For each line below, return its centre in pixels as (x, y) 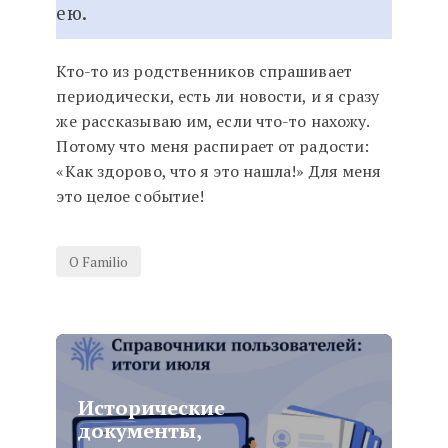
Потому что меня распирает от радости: (213, 146)
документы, (140, 431)
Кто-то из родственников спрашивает (204, 71)
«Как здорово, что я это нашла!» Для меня (219, 171)
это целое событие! (130, 196)
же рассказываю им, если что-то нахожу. (213, 121)
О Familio (99, 262)
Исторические (152, 408)
